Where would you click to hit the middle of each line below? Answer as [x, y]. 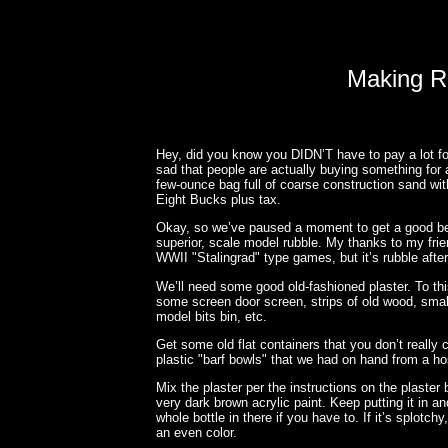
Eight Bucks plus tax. [218, 199]
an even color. [196, 433]
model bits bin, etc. [211, 316]
